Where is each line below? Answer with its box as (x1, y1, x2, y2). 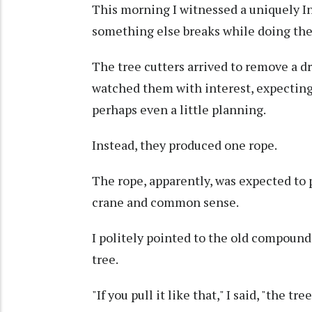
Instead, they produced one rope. (92, 136, 277, 154)
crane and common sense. (92, 194, 239, 211)
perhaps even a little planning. (92, 101, 266, 118)
